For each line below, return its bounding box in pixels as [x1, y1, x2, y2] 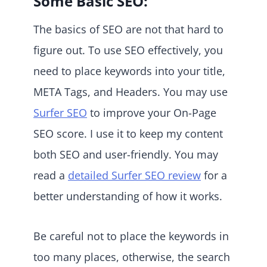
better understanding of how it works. [33, 188, 222, 203]
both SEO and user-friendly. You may [33, 147, 218, 162]
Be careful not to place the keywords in [33, 228, 229, 243]
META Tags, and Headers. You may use [33, 84, 228, 99]
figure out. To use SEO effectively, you [33, 42, 223, 57]
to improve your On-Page [87, 105, 216, 120]
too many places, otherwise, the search [33, 249, 230, 264]
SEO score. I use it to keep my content [33, 126, 223, 141]
